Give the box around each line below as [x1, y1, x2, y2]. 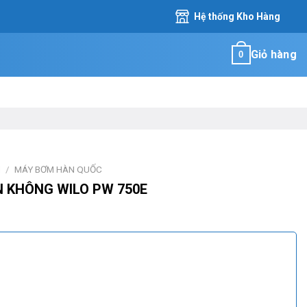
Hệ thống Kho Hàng [194, 11, 280, 22]
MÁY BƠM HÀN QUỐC [14, 164, 103, 175]
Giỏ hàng [250, 48, 297, 61]
